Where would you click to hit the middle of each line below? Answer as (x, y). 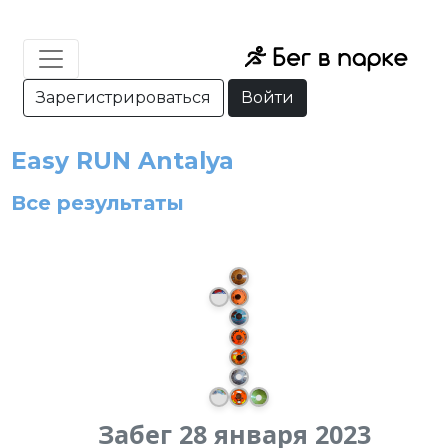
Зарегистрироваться (123, 97)
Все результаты (97, 203)
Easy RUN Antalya (122, 160)
